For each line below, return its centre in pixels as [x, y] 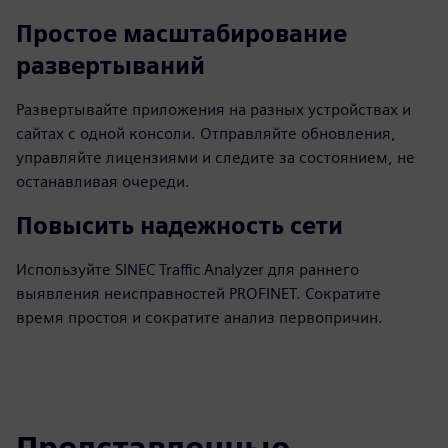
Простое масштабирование [181, 33]
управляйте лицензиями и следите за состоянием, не [215, 157]
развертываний [110, 65]
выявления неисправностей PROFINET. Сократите [198, 293]
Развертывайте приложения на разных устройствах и [213, 109]
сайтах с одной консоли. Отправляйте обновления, [206, 133]
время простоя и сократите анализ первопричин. [199, 317]
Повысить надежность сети [179, 225]
